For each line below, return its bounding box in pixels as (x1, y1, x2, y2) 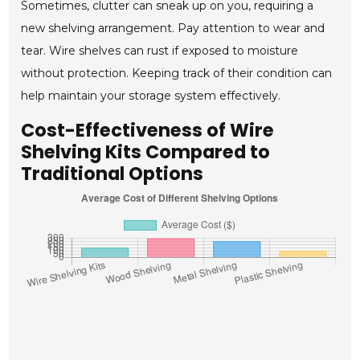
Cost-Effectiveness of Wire (21, 117, 275, 144)
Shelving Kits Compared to (21, 139, 271, 166)
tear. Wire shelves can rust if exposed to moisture (21, 43, 299, 59)
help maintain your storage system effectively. (21, 88, 281, 104)
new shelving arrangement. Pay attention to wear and (21, 21, 325, 36)
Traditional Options (21, 161, 204, 187)
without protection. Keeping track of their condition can (21, 66, 333, 81)
